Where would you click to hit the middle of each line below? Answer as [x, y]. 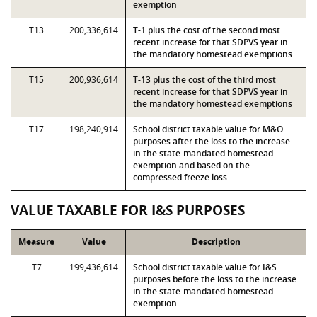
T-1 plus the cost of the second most [207, 30]
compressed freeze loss [180, 177]
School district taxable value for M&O [208, 129]
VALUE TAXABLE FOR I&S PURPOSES [128, 210]
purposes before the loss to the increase [215, 279]
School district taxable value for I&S [205, 267]
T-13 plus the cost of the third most [204, 80]
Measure [36, 242]
